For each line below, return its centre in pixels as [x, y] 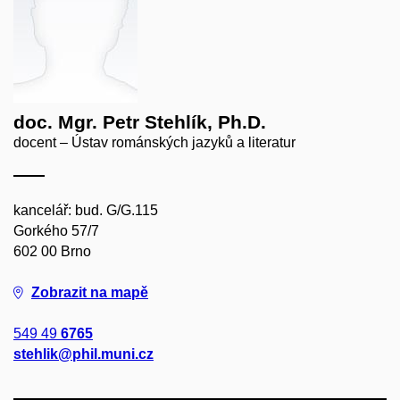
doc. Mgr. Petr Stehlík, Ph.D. [140, 121]
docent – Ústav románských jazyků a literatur [154, 142]
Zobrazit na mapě [90, 292]
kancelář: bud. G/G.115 [86, 210]
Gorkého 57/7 [56, 230]
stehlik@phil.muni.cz [83, 354]
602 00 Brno [52, 251]
